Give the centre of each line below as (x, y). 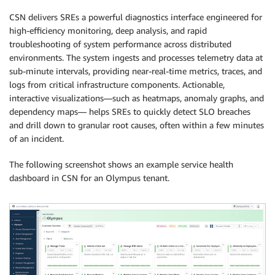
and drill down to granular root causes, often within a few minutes (137, 125)
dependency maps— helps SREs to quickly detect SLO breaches (130, 112)
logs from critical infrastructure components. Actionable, (117, 85)
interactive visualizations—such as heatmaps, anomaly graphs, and (137, 98)
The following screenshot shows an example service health (121, 165)
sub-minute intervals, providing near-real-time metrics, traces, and (136, 71)
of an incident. (37, 139)
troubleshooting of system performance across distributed (120, 44)
